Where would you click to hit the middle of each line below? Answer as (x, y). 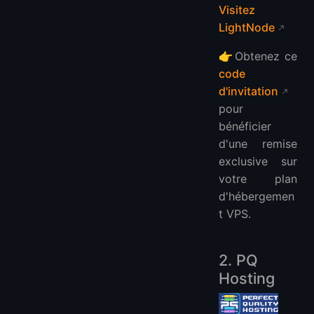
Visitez (237, 10)
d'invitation (248, 91)
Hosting (247, 279)
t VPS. (235, 214)
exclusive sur (258, 162)
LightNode (247, 28)
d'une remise (258, 144)
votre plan (258, 179)
